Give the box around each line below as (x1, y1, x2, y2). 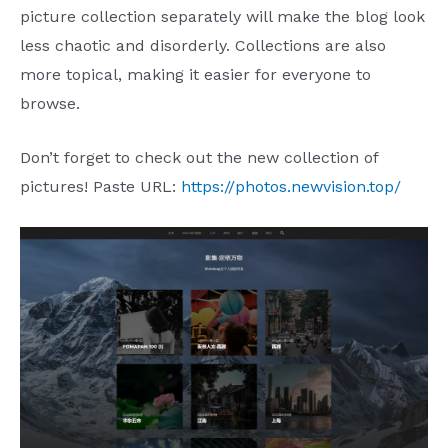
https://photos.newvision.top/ (181, 177, 401, 197)
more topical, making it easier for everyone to (20, 64, 371, 84)
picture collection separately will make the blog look (20, 6, 425, 26)
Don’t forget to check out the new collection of (20, 148, 378, 168)
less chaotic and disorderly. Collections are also (20, 35, 386, 55)
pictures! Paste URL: (20, 177, 181, 197)
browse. (20, 93, 80, 113)
